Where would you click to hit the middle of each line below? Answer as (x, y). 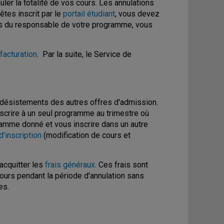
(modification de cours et (86, 135)
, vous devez (137, 14)
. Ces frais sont (121, 165)
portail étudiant (89, 14)
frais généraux (70, 165)
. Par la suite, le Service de (84, 54)
